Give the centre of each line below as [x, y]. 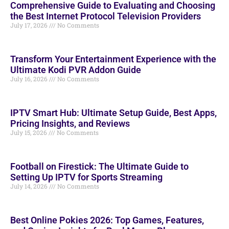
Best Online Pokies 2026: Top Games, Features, [107, 220]
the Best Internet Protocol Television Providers [106, 16]
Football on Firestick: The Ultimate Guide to [99, 167]
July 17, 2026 [30, 25]
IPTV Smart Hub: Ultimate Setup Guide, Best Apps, [113, 113]
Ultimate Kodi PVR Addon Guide [76, 70]
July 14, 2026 [30, 186]
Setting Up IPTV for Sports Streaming [86, 177]
